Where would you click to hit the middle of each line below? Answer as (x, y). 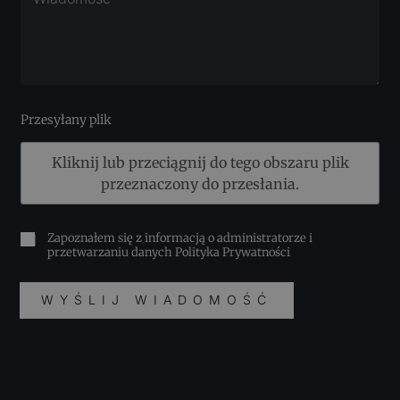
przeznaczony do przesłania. (200, 183)
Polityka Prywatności (233, 252)
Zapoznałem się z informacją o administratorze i (180, 237)
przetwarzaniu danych (112, 252)
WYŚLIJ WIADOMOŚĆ (157, 300)
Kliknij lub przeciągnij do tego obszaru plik (200, 162)
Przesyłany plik (67, 119)
